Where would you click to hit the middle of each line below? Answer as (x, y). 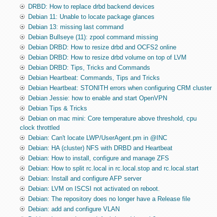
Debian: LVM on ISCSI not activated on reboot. (94, 189)
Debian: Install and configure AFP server (85, 179)
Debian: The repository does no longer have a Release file (109, 199)
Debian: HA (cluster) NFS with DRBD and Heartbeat (100, 148)
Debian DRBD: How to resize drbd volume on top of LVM (107, 58)
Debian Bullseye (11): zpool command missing (93, 37)
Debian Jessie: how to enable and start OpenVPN (97, 98)
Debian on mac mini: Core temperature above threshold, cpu (112, 119)
